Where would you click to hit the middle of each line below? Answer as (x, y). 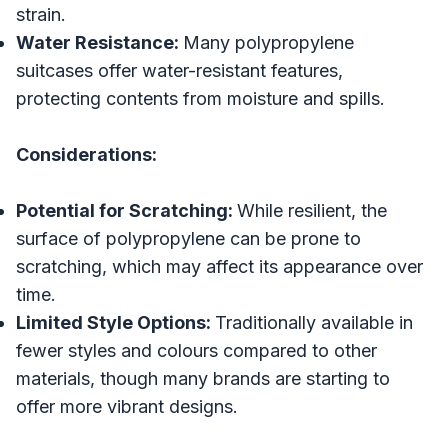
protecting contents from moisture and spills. (200, 99)
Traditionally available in (314, 323)
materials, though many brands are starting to (203, 379)
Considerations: (86, 155)
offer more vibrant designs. (127, 407)
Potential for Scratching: (126, 211)
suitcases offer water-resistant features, (179, 71)
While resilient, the (312, 211)
